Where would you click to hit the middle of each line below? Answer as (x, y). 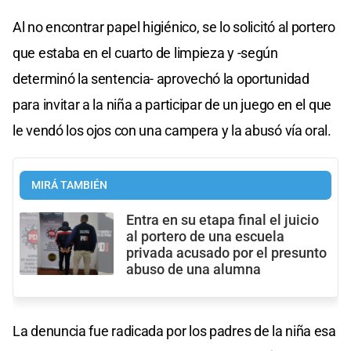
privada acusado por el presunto (226, 253)
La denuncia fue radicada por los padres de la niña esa (174, 331)
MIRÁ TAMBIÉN (69, 185)
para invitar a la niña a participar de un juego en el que (172, 104)
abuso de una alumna (194, 269)
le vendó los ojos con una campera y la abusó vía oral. (172, 130)
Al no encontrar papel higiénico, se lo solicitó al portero (174, 27)
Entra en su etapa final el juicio (223, 220)
